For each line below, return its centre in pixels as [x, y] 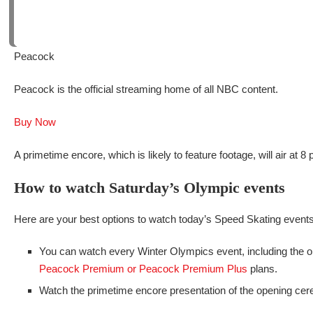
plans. [262, 268]
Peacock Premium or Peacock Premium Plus [143, 268]
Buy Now [35, 122]
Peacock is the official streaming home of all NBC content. [146, 89]
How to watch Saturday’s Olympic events [150, 187]
